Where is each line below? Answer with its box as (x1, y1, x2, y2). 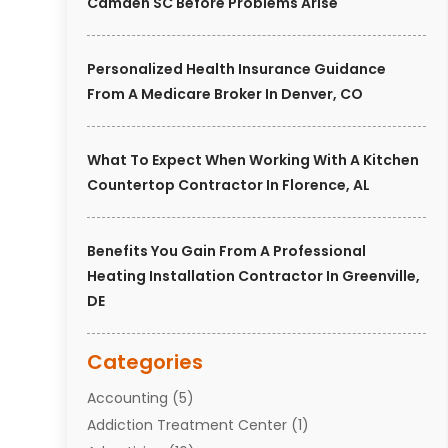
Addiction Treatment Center (87, 414, 288, 435)
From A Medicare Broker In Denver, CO (87, 83, 364, 104)
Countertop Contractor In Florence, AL (87, 174, 371, 195)
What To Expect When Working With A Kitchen (87, 149, 420, 170)
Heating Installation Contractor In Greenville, (87, 265, 421, 286)
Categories (87, 347, 204, 376)
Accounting (87, 387, 169, 408)
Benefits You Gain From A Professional (87, 240, 367, 261)
